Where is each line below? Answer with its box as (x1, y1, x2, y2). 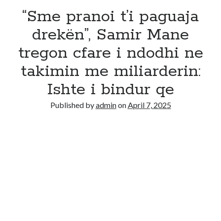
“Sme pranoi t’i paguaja (22, 6, 199, 27)
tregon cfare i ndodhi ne (18, 43, 203, 64)
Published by (50, 100, 96, 110)
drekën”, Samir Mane (32, 25, 189, 45)
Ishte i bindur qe (47, 79, 174, 100)
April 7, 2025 (127, 100, 171, 110)
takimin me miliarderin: (20, 61, 201, 82)
